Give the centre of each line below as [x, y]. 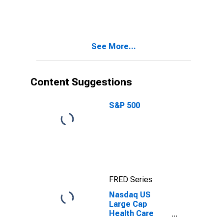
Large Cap [128, 204]
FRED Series [131, 179]
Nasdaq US [130, 195]
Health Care [131, 213]
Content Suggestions [81, 82]
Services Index [137, 10]
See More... [114, 46]
